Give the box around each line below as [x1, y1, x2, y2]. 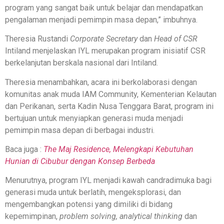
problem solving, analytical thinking [59, 211, 182, 221]
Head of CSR [154, 34, 197, 44]
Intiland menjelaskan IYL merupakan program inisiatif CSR [5, 46, 205, 56]
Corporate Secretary [70, 34, 137, 44]
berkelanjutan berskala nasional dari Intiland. [5, 58, 158, 68]
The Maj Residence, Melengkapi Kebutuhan [43, 144, 193, 154]
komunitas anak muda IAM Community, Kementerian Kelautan [5, 89, 216, 99]
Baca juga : [5, 144, 43, 154]
